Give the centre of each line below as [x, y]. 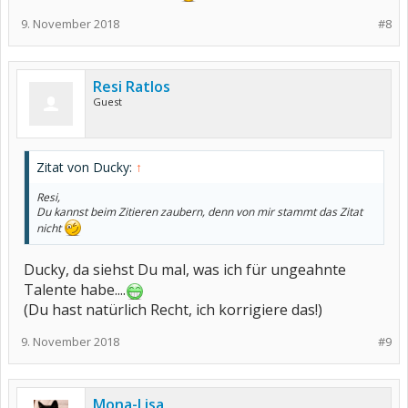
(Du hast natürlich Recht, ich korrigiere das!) [173, 310]
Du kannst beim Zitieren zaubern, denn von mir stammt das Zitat [199, 212]
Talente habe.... [75, 290]
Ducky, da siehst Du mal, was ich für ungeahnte [185, 270]
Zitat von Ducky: [86, 167]
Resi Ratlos [132, 87]
